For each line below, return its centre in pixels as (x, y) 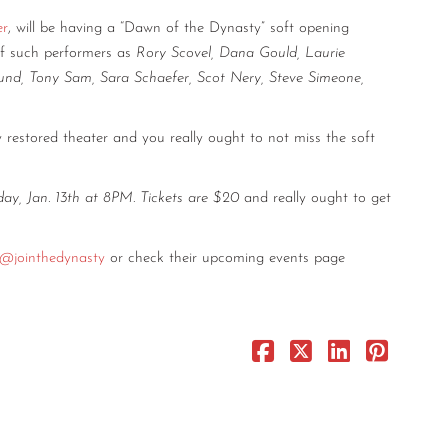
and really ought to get (317, 198)
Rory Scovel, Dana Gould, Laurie (240, 53)
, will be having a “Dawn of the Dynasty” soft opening (178, 28)
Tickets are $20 (192, 198)
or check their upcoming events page (225, 258)
